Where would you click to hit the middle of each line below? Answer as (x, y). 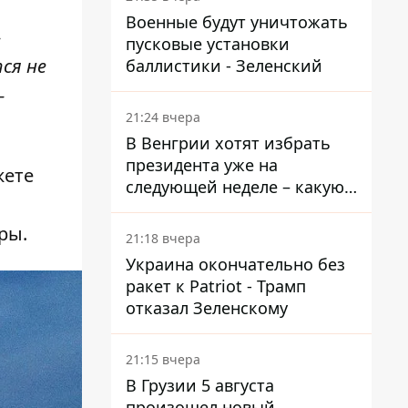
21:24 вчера (163, 117)
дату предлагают (193, 209)
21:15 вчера (163, 359)
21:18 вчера (163, 238)
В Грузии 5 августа (200, 385)
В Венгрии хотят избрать (228, 143)
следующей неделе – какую (235, 187)
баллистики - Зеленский (224, 66)
